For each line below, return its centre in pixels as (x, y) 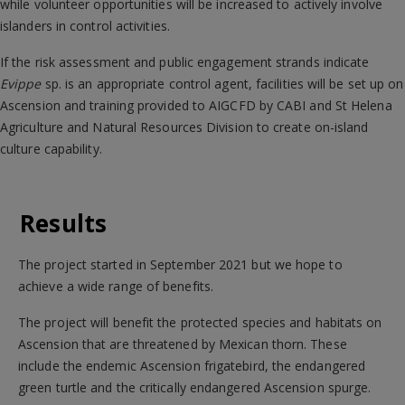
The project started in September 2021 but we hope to (180, 265)
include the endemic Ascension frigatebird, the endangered (192, 366)
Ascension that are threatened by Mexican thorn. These (183, 344)
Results (64, 224)
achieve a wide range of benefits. (116, 287)
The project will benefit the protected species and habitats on (200, 323)
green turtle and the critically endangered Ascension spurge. (195, 388)
